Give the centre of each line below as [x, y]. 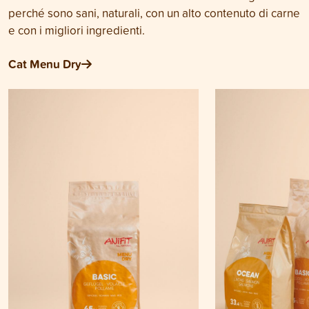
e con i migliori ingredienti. [77, 30]
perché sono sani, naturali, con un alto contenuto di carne [154, 13]
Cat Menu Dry [45, 64]
